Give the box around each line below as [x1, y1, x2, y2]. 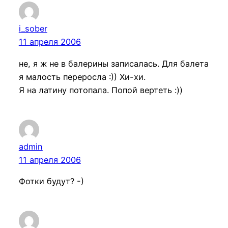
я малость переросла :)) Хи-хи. [18, 71, 146, 82]
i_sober [18, 23, 47, 34]
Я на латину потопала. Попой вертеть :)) [18, 84, 183, 95]
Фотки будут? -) [18, 176, 84, 187]
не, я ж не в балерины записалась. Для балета [18, 58, 209, 69]
